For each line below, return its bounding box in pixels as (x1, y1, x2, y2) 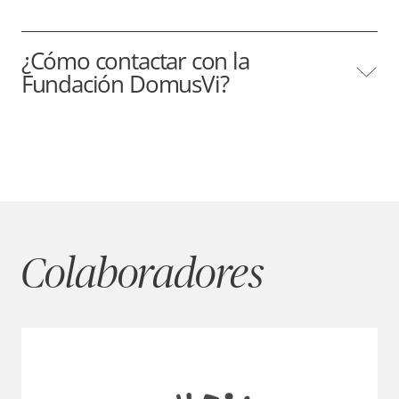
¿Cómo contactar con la (20, 45, 249, 77)
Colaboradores (20, 254, 264, 297)
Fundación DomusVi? (20, 68, 229, 101)
